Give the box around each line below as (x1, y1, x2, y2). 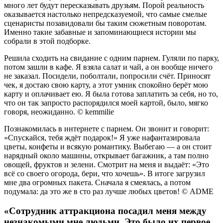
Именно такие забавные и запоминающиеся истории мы (4, 27, 196, 36)
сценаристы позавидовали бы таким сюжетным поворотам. (4, 18, 207, 27)
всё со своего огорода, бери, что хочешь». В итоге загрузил (4, 169, 205, 178)
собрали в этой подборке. (4, 36, 91, 45)
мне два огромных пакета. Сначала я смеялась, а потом (4, 178, 191, 187)
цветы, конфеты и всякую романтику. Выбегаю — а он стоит (4, 142, 212, 151)
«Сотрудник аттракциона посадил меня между (4, 205, 207, 216)
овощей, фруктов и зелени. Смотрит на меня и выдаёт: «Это (4, 160, 209, 169)
